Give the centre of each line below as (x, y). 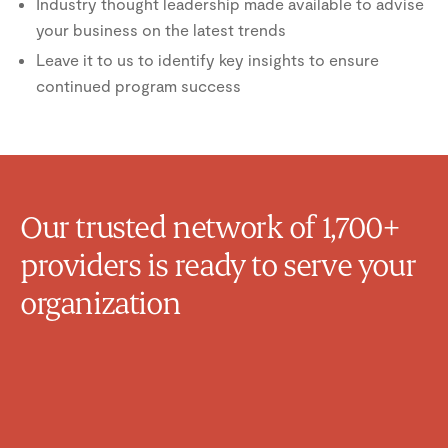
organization (100, 305)
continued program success (138, 85)
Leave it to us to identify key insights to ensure (207, 59)
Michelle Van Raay (187, 399)
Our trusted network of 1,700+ (209, 229)
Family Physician (180, 422)
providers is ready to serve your (218, 267)
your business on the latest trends (161, 29)
